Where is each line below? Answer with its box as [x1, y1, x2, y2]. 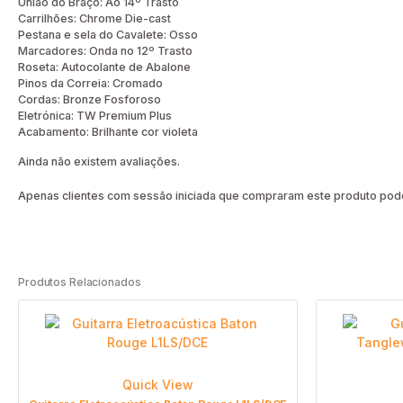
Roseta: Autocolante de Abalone [18, 59, 191, 74]
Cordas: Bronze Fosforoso [18, 92, 161, 106]
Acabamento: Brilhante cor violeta [18, 124, 198, 139]
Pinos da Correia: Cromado [18, 76, 163, 90]
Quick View [122, 376, 193, 392]
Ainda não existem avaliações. [18, 155, 180, 169]
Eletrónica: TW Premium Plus [18, 108, 172, 122]
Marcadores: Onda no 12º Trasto [18, 43, 193, 58]
